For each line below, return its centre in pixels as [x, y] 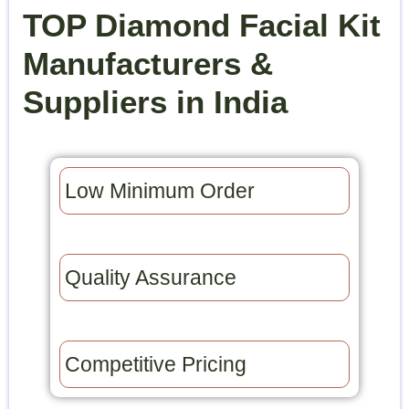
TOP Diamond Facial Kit [202, 25]
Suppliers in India [155, 102]
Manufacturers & [148, 63]
